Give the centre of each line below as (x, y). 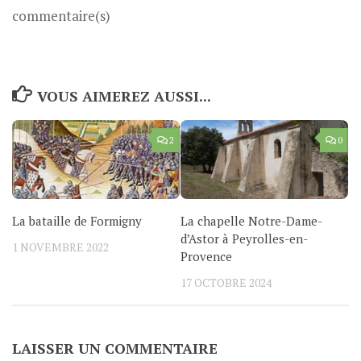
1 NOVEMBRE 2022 (60, 247)
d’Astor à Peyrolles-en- (244, 239)
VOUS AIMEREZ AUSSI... (124, 96)
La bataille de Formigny (77, 221)
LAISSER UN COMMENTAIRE (115, 348)
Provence (206, 257)
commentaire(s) (61, 16)
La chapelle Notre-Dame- (251, 221)
